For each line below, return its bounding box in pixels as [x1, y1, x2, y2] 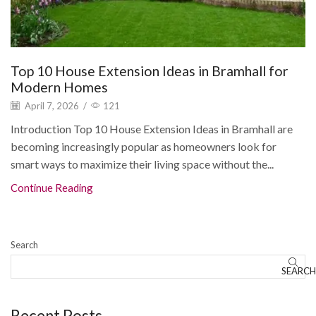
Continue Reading [11, 181, 93, 194]
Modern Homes [11, 79, 108, 96]
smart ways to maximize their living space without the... [11, 157, 274, 171]
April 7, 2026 [23, 100, 79, 112]
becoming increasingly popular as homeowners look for [11, 139, 276, 153]
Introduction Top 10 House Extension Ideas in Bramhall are [11, 121, 293, 135]
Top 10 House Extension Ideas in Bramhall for [11, 63, 288, 80]
